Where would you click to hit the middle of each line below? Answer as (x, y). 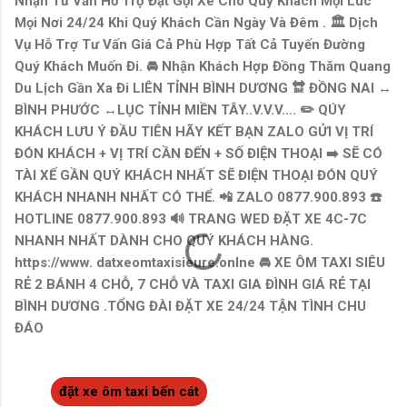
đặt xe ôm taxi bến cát (129, 391)
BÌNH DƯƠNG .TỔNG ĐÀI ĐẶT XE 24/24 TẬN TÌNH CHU (190, 306)
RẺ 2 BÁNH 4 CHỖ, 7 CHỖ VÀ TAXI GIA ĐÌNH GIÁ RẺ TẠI (193, 284)
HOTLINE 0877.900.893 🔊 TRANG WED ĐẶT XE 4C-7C (191, 218)
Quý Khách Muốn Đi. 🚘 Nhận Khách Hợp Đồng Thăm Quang (203, 66)
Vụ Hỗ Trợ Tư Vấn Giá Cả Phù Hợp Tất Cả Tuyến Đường (190, 44)
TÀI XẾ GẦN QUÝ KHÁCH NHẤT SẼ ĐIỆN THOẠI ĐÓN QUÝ (196, 175)
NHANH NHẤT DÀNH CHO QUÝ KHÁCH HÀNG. (164, 240)
